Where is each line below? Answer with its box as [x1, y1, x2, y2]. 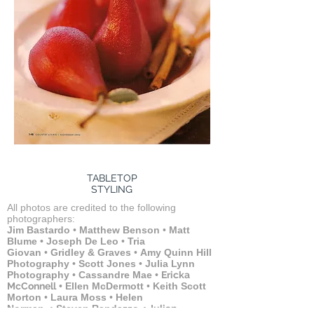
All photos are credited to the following [7, 202, 176, 213]
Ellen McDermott [65, 280, 144, 292]
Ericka [161, 269, 190, 280]
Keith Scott [153, 280, 206, 292]
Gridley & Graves [48, 247, 131, 258]
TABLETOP [86, 172, 137, 184]
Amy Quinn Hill [137, 247, 212, 258]
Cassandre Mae [78, 269, 155, 280]
